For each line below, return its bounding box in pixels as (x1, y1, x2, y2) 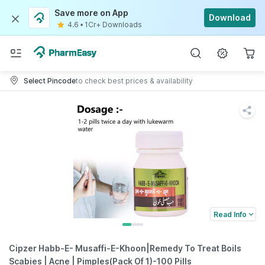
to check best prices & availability (76, 76, 193, 85)
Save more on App (54, 8, 128, 18)
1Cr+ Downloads (85, 20, 142, 29)
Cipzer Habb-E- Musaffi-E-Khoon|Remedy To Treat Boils (9, 243, 241, 253)
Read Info (214, 209, 247, 219)
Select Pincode (24, 76, 76, 85)
